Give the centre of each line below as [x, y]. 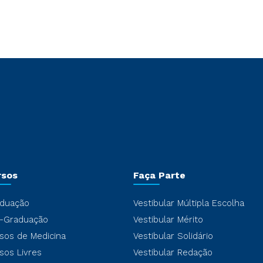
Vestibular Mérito [168, 219]
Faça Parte [159, 175]
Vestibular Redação [173, 252]
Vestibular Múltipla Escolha [188, 203]
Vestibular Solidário [173, 236]
